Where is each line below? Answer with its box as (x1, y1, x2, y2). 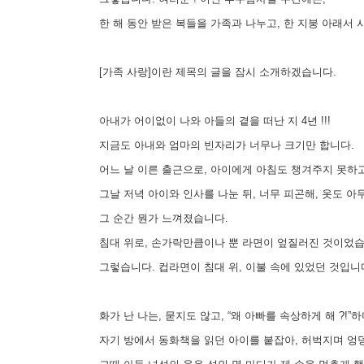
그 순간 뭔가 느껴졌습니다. (93, 211, 228, 224)
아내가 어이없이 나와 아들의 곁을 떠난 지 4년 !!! (93, 114, 331, 127)
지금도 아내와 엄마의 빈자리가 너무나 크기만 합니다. (93, 138, 354, 151)
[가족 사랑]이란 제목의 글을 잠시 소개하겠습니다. (93, 65, 336, 78)
